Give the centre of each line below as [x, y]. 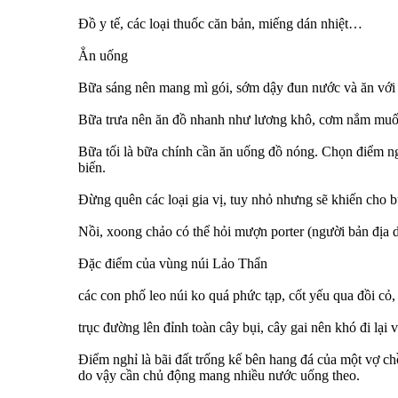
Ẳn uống [103, 56]
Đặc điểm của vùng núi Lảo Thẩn [173, 264]
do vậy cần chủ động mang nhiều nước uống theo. [219, 376]
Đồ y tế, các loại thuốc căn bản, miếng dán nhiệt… [220, 24]
